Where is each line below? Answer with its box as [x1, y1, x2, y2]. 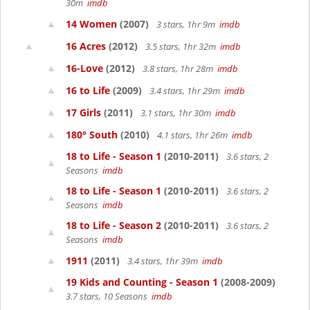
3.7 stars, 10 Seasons [66, 290, 152, 302]
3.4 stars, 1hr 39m [125, 255, 202, 267]
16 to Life [66, 84, 110, 97]
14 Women [66, 17, 117, 30]
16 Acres [66, 39, 106, 53]
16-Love [66, 62, 103, 75]
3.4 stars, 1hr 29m [147, 84, 224, 97]
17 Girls [66, 106, 101, 119]
